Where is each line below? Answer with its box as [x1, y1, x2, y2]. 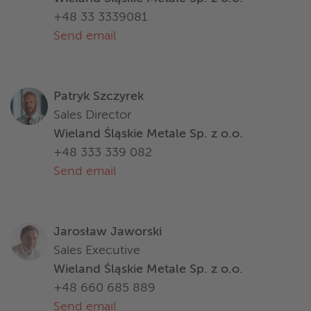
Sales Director [53, 109, 131, 122]
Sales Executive [53, 244, 140, 258]
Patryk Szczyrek [53, 90, 144, 103]
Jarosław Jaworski [53, 226, 162, 239]
